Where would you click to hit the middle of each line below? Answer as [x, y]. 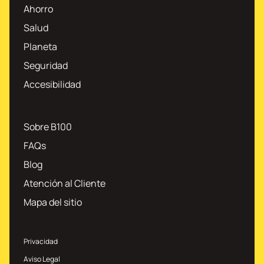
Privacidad [41, 242]
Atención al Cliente [65, 184]
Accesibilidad [52, 85]
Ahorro [38, 9]
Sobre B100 [48, 127]
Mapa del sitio [53, 202]
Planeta [40, 47]
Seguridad [46, 66]
